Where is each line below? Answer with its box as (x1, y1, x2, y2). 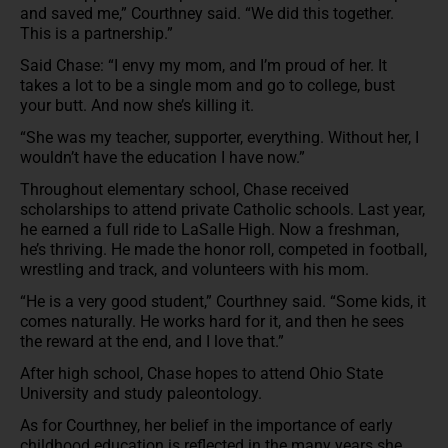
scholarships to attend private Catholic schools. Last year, (20, 199, 425, 219)
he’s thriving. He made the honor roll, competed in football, (20, 239, 427, 259)
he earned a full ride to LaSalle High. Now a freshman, (20, 219, 399, 239)
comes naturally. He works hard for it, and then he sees (20, 311, 404, 331)
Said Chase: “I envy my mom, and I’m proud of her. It (20, 55, 387, 75)
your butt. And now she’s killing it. (20, 95, 258, 115)
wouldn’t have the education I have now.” (20, 147, 309, 167)
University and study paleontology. (20, 383, 266, 403)
